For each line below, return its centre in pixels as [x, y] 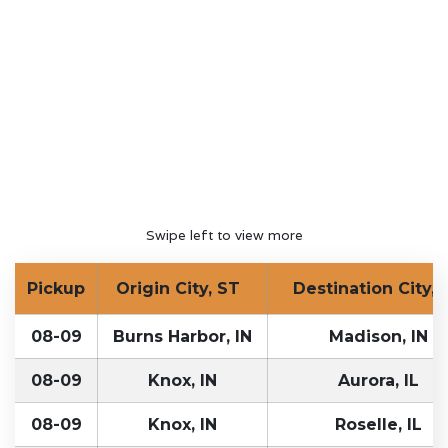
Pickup [56, 288]
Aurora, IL [378, 380]
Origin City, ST [182, 288]
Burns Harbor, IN [182, 336]
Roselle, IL [378, 424]
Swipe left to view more [224, 234]
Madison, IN [378, 336]
